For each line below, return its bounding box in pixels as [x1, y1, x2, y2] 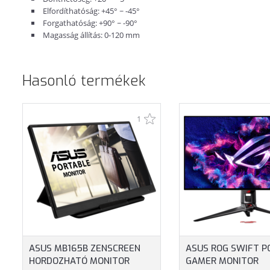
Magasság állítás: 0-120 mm [43, 30, 140, 41]
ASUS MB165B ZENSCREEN [29, 242, 140, 255]
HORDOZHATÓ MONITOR [29, 255, 130, 268]
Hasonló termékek [22, 71, 146, 91]
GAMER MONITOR [186, 255, 259, 268]
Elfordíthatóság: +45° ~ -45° [43, 5, 140, 17]
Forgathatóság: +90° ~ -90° [43, 17, 137, 29]
